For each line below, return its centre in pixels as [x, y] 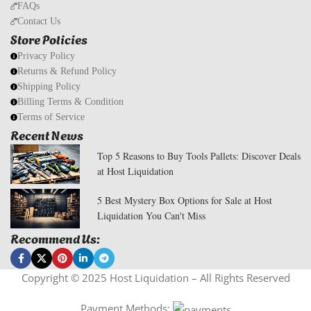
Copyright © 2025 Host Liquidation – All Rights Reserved [155, 278]
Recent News [47, 134]
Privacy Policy [46, 56]
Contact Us [39, 21]
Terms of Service [51, 117]
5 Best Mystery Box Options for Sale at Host [185, 201]
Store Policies [49, 38]
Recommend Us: [55, 238]
